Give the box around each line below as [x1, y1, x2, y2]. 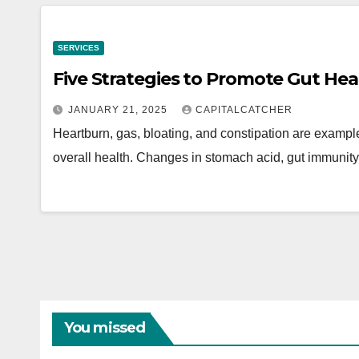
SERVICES [58, 43, 99, 52]
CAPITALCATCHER [196, 104, 292, 115]
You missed [64, 319, 145, 337]
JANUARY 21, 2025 [68, 104, 171, 115]
